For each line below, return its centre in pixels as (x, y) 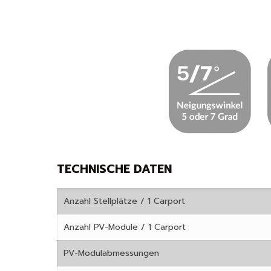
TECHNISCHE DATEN (114, 169)
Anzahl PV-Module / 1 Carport (125, 227)
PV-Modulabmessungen (111, 253)
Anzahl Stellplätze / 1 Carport (124, 201)
